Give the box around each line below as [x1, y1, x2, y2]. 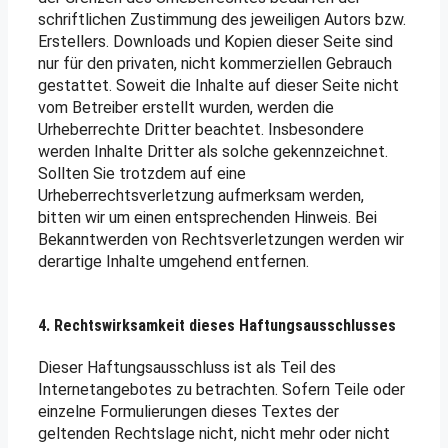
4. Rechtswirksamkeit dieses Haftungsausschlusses [38, 316, 396, 336]
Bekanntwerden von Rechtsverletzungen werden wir [38, 230, 404, 249]
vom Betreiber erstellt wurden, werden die [38, 98, 334, 117]
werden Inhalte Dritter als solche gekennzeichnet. [38, 142, 388, 161]
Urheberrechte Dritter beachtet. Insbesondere [38, 120, 364, 139]
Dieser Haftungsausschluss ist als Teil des [38, 357, 336, 377]
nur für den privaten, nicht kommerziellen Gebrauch [38, 54, 392, 73]
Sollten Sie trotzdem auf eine [38, 164, 246, 183]
